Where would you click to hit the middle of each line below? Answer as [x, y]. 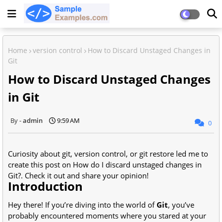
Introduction [45, 186]
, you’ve [181, 204]
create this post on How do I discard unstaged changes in [105, 164]
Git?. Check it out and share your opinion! [78, 175]
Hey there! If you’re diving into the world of [82, 204]
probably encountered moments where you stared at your [107, 215]
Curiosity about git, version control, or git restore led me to [108, 153]
